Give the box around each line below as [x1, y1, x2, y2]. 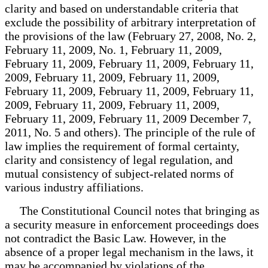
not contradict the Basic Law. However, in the [5, 231, 226, 245]
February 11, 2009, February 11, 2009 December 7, [5, 111, 251, 125]
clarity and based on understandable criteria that [5, 1, 239, 15]
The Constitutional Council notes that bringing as [5, 203, 260, 217]
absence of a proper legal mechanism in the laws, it [5, 245, 254, 258]
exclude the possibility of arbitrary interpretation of [5, 15, 256, 29]
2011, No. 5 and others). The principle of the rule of [5, 125, 255, 139]
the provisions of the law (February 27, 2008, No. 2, [5, 29, 256, 42]
